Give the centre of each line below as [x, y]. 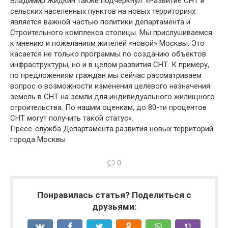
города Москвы [38, 139]
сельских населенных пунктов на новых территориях [103, 11]
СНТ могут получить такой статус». [72, 118]
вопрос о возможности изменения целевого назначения [110, 86]
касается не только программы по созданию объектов [108, 54]
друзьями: [114, 207]
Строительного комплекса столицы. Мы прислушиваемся [111, 33]
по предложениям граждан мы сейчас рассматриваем [106, 75]
